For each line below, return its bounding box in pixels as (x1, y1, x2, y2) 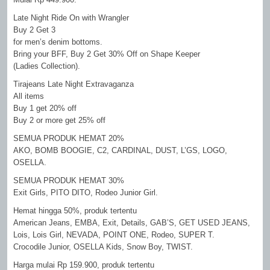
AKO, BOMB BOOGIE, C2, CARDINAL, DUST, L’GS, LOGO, (13, 146, 228, 155)
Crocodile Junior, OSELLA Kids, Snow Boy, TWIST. (13, 242, 193, 251)
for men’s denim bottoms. (13, 37, 103, 46)
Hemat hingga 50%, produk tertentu (13, 206, 137, 215)
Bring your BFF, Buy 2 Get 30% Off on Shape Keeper (13, 49, 201, 58)
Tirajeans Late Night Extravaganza (13, 80, 134, 89)
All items (13, 92, 45, 101)
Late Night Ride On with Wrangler (13, 13, 130, 22)
